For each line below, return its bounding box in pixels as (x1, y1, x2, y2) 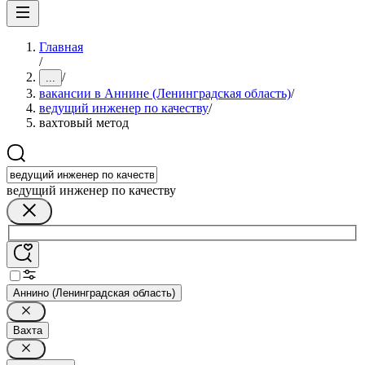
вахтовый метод (39, 116, 129, 130)
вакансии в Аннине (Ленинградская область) (39, 86, 291, 100)
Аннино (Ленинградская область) (13, 286, 175, 299)
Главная (39, 40, 83, 54)
